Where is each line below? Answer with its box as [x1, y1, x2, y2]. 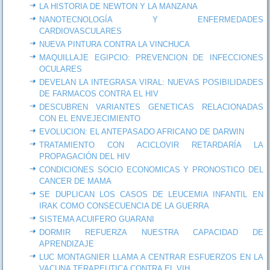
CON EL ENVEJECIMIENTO [39, 113, 141, 123]
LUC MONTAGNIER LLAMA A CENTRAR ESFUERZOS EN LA [39, 252, 263, 262]
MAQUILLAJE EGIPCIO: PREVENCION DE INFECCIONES [39, 52, 263, 62]
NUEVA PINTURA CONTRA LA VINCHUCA [39, 39, 190, 49]
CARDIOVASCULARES [39, 26, 122, 36]
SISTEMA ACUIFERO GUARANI [39, 214, 155, 224]
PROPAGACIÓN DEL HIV [39, 151, 131, 161]
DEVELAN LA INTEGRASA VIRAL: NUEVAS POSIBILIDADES [39, 77, 263, 87]
